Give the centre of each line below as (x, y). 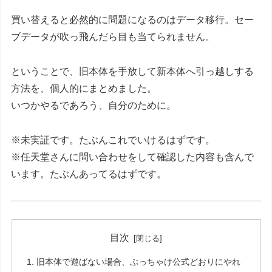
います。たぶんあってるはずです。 (89, 174)
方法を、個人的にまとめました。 (84, 89)
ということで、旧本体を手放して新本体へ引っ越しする (133, 72)
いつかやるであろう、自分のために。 (94, 106)
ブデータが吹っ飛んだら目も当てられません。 (113, 37)
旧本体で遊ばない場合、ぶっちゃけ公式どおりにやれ (138, 262)
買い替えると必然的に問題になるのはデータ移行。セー (133, 20)
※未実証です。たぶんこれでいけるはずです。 (113, 140)
